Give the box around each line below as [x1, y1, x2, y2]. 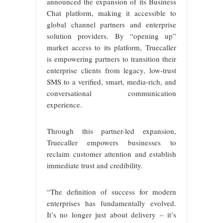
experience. [47, 100, 82, 110]
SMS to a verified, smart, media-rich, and [47, 77, 176, 87]
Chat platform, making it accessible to [47, 8, 176, 18]
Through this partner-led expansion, [47, 126, 176, 136]
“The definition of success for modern [47, 187, 176, 197]
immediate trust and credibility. [47, 160, 143, 171]
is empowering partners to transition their [47, 54, 176, 64]
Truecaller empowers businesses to [47, 137, 176, 148]
